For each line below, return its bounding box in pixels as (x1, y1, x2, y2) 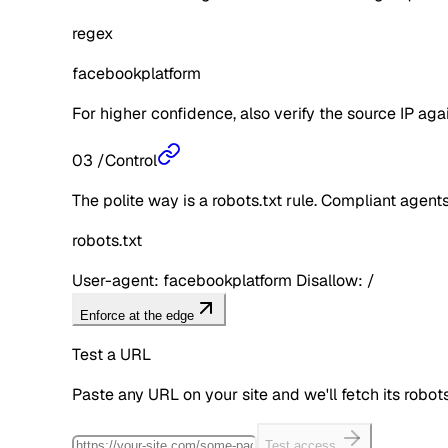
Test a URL (72, 343, 151, 365)
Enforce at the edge (80, 307, 194, 323)
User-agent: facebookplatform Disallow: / (72, 269, 375, 291)
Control (105, 149, 157, 171)
